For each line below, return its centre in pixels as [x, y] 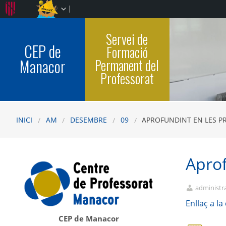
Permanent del [127, 65]
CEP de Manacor [89, 219]
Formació [127, 52]
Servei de [127, 39]
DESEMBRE [89, 120]
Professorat [127, 78]
